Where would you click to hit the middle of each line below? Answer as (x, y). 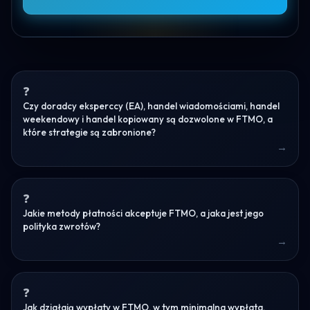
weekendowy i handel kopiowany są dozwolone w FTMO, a (148, 119)
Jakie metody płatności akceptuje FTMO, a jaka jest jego (143, 213)
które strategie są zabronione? (89, 132)
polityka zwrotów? (62, 226)
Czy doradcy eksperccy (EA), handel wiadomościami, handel (151, 106)
